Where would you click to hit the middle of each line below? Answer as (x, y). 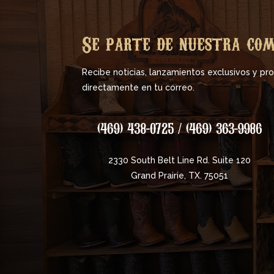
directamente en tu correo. (139, 88)
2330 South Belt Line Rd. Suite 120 (180, 160)
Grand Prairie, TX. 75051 (180, 175)
